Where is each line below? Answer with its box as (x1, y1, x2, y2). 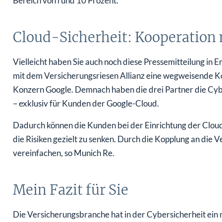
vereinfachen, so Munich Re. (12, 148, 114, 159)
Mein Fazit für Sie (12, 181, 128, 199)
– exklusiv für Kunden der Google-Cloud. (12, 98, 159, 109)
